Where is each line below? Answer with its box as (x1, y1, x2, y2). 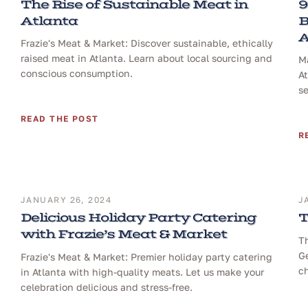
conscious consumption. (21, 67, 133, 80)
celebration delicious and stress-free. (21, 281, 192, 294)
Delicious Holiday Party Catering (21, 210, 256, 226)
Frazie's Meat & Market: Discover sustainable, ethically (21, 37, 273, 49)
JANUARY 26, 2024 (21, 195, 112, 206)
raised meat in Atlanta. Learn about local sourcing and (21, 52, 272, 65)
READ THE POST (21, 113, 99, 124)
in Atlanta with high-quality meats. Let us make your (21, 266, 264, 278)
